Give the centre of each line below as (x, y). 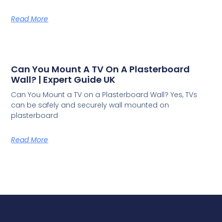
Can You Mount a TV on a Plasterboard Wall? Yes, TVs (104, 94)
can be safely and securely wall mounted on (90, 105)
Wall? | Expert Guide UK (63, 79)
